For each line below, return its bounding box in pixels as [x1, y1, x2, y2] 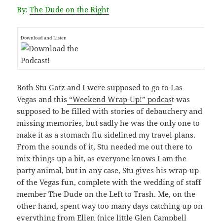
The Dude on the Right [30, 4, 110, 14]
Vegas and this [17, 94, 68, 104]
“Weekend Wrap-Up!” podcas [67, 94, 172, 104]
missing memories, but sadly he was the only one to [17, 117, 200, 128]
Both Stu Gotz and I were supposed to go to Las [17, 82, 183, 92]
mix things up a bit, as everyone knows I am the [17, 153, 187, 163]
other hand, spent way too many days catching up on [17, 200, 203, 211]
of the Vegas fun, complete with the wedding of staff [17, 177, 202, 187]
